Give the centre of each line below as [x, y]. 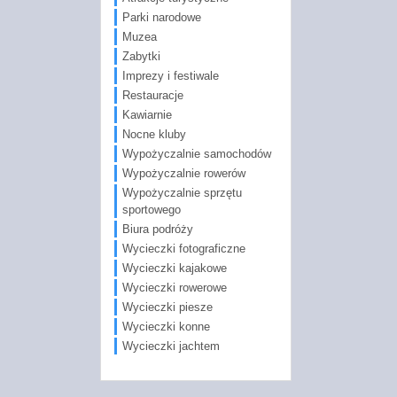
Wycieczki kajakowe [174, 268]
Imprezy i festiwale [170, 75]
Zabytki [141, 56]
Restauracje [152, 95]
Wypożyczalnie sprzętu [182, 192]
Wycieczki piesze [167, 307]
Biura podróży [157, 229]
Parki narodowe [161, 17]
